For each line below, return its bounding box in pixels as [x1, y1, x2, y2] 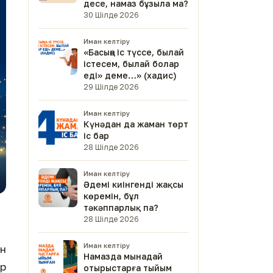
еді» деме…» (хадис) [83, 70, 177, 80]
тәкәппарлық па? [83, 202, 158, 213]
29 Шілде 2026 [83, 82, 139, 91]
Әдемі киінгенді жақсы [83, 179, 183, 190]
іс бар [83, 130, 109, 141]
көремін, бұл [83, 191, 139, 201]
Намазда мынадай [83, 251, 163, 261]
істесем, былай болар [83, 58, 179, 69]
